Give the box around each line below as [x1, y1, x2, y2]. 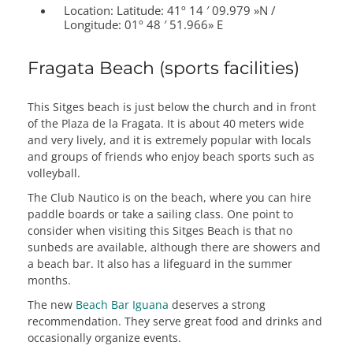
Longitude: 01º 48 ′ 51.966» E [64, 16, 224, 32]
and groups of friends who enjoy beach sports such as [28, 148, 314, 164]
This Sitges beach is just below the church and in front [28, 98, 316, 114]
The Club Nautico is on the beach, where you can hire [28, 189, 311, 205]
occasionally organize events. [28, 329, 181, 345]
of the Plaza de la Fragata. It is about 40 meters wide [28, 115, 304, 131]
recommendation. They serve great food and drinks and [28, 313, 322, 329]
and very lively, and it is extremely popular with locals [28, 132, 311, 147]
